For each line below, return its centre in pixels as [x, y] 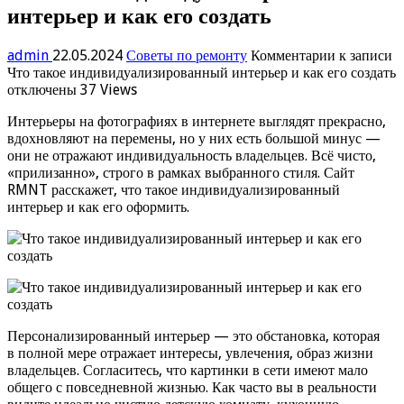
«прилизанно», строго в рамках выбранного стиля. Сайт [181, 172]
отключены [42, 89]
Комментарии [293, 55]
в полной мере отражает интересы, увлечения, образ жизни [190, 353]
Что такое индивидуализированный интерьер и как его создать [202, 72]
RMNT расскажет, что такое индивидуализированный [174, 189]
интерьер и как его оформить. [98, 207]
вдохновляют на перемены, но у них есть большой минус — [194, 138]
